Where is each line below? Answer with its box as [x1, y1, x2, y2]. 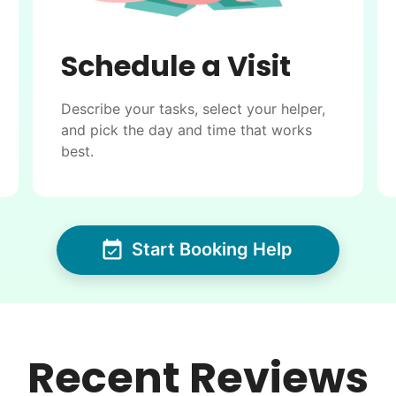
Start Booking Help [132, 239, 293, 261]
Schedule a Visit [61, 45, 292, 86]
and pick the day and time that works [61, 120, 313, 139]
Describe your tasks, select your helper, [61, 99, 326, 118]
